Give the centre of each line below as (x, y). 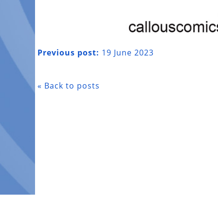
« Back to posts (69, 86)
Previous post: (68, 53)
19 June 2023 (127, 53)
